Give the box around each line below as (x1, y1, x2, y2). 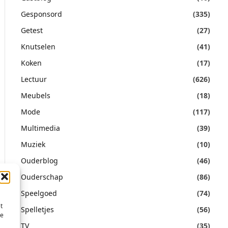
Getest (21, 25, 43, 35)
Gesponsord (21, 9, 63, 19)
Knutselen (21, 42, 56, 51)
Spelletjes (21, 205, 54, 214)
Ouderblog (21, 156, 59, 165)
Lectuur (21, 74, 47, 84)
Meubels (21, 91, 51, 100)
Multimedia (21, 123, 61, 133)
